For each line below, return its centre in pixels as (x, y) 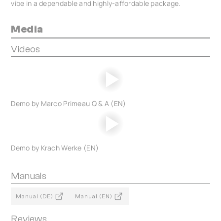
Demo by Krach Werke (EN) (55, 148)
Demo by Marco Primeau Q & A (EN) (69, 103)
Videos (26, 49)
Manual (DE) (35, 196)
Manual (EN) (93, 196)
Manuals (29, 176)
